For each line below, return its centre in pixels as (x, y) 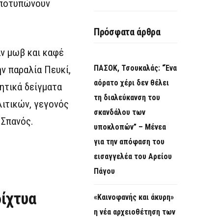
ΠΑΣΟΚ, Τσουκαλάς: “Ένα (135, 68)
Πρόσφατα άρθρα (127, 32)
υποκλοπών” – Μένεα (130, 127)
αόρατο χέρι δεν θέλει (131, 83)
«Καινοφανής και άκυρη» (134, 197)
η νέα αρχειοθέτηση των (135, 212)
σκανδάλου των (120, 112)
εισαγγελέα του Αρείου (133, 157)
